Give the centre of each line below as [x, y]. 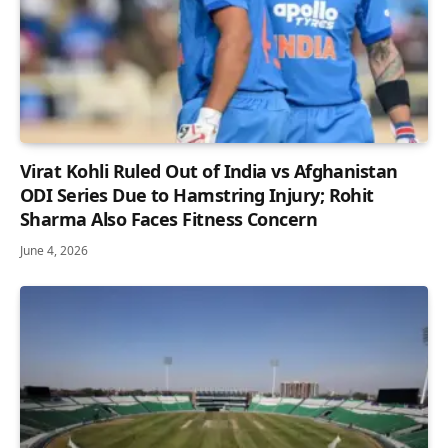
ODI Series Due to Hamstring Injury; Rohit [197, 194]
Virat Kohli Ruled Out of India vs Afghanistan [209, 170]
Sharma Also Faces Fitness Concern [169, 218]
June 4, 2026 [54, 250]
